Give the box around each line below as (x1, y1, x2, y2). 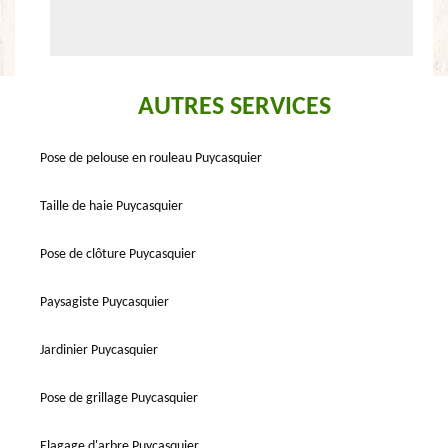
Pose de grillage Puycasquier (40, 391, 198, 406)
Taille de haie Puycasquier (40, 199, 183, 214)
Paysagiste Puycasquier (40, 295, 169, 310)
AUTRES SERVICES (137, 94, 331, 121)
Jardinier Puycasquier (40, 343, 158, 358)
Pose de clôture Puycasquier (40, 247, 196, 262)
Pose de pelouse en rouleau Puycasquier (40, 151, 262, 166)
